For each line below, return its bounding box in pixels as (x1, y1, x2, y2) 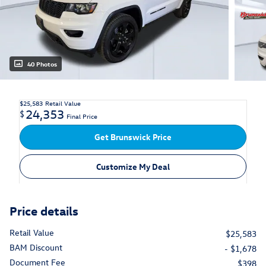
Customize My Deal (96, 161, 170, 173)
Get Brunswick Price (94, 131, 172, 143)
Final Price (66, 112, 97, 121)
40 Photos (27, 59, 57, 69)
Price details (9, 202, 78, 218)
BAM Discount (9, 242, 62, 254)
